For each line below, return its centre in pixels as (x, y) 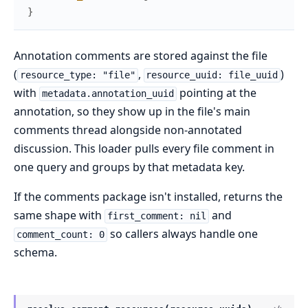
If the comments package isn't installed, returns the (148, 197)
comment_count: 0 (60, 235)
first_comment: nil (156, 216)
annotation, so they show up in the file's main (132, 112)
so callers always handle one (182, 234)
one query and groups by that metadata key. (129, 167)
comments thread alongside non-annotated (128, 130)
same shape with (59, 216)
